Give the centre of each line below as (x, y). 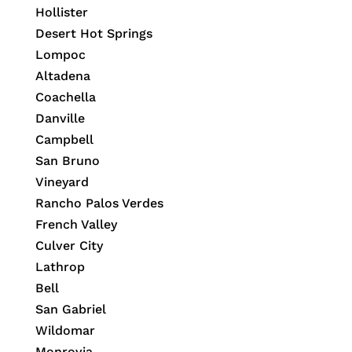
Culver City (69, 246)
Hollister (61, 13)
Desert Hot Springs (93, 34)
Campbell (64, 140)
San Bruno (67, 161)
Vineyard (62, 182)
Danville (60, 119)
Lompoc (60, 55)
